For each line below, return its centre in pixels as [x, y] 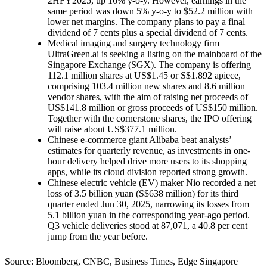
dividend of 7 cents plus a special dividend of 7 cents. [148, 32]
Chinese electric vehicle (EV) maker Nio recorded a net [152, 182]
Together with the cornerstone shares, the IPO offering [150, 118]
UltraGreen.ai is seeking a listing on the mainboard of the [155, 54]
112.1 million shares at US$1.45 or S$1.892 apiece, [144, 75]
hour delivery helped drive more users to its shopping [147, 161]
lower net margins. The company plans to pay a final [146, 21]
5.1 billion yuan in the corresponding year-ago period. [149, 215]
